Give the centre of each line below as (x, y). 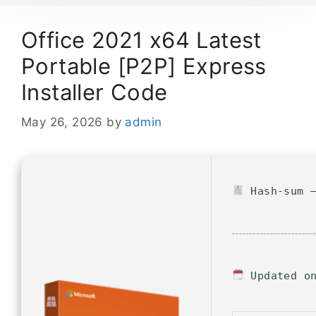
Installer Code (95, 92)
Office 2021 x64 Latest (141, 40)
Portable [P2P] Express (144, 66)
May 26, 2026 (62, 122)
